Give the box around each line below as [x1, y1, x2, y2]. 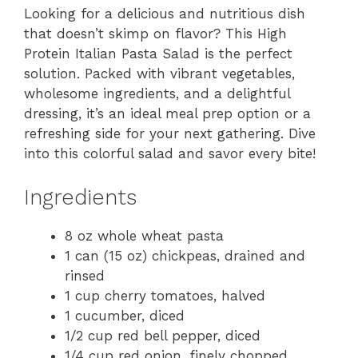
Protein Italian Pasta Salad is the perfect [24, 46, 292, 62]
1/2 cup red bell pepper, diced [65, 327, 261, 344]
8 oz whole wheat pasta [65, 227, 224, 244]
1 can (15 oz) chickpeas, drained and [65, 247, 305, 264]
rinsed [65, 267, 105, 284]
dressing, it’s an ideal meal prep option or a [24, 105, 311, 122]
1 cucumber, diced [65, 307, 185, 324]
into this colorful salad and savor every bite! [24, 145, 316, 162]
